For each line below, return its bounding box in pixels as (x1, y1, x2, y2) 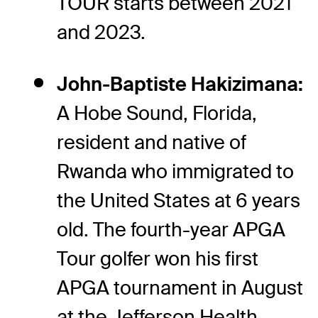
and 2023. (57, 19, 146, 45)
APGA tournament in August (57, 275, 303, 300)
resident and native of (57, 129, 246, 155)
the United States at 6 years (57, 187, 300, 213)
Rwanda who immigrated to (57, 158, 294, 184)
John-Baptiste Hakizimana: (57, 71, 303, 97)
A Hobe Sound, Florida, (57, 100, 257, 126)
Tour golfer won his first (57, 246, 258, 271)
